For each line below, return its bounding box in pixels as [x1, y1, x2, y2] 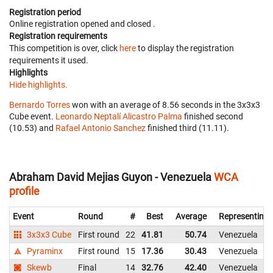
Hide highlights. [9, 80, 68, 90]
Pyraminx [25, 246, 63, 257]
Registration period [9, 7, 81, 18]
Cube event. [9, 112, 55, 122]
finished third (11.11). [146, 123, 229, 133]
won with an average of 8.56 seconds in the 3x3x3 [70, 100, 260, 110]
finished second [182, 112, 243, 122]
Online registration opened [9, 19, 110, 29]
